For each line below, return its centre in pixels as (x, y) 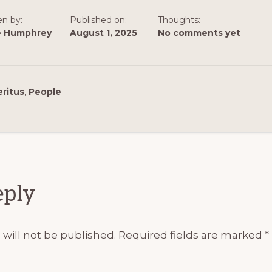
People (45, 91)
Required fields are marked (192, 235)
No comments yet (199, 32)
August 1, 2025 (104, 32)
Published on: (98, 20)
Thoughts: (179, 20)
